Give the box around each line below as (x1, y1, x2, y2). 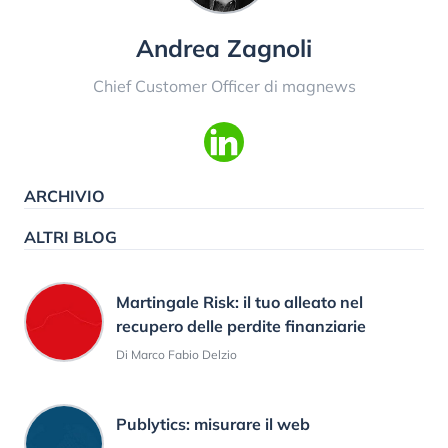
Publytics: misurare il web (116, 413, 310, 434)
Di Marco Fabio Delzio (116, 346, 237, 362)
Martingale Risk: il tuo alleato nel (116, 291, 363, 312)
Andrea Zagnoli (136, 32, 312, 63)
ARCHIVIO (24, 185, 105, 206)
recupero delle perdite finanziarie (116, 315, 366, 336)
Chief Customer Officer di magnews (92, 75, 356, 96)
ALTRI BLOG (24, 226, 117, 247)
